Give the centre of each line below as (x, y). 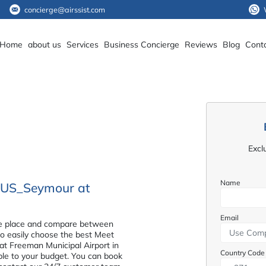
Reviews (201, 44)
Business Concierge (141, 44)
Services (82, 44)
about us (44, 44)
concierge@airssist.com (64, 9)
